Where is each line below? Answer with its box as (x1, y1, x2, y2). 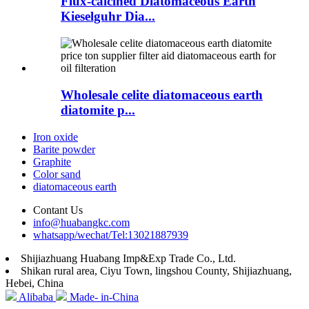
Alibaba (19, 290, 53, 303)
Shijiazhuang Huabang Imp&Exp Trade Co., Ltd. (21, 252, 236, 264)
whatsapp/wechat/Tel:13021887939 (33, 228, 188, 241)
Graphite (33, 155, 71, 168)
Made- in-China (70, 290, 139, 303)
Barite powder (33, 143, 95, 155)
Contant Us (33, 203, 83, 216)
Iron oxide (33, 130, 78, 143)
